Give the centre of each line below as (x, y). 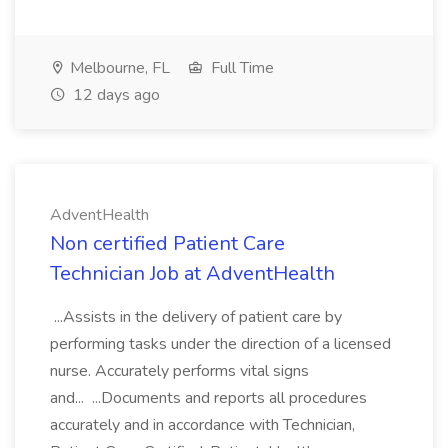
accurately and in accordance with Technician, (202, 425)
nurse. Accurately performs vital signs (179, 371)
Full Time (240, 68)
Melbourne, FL (118, 68)
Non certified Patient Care (167, 243)
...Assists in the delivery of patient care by (196, 317)
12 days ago (114, 95)
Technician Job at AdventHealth (192, 273)
